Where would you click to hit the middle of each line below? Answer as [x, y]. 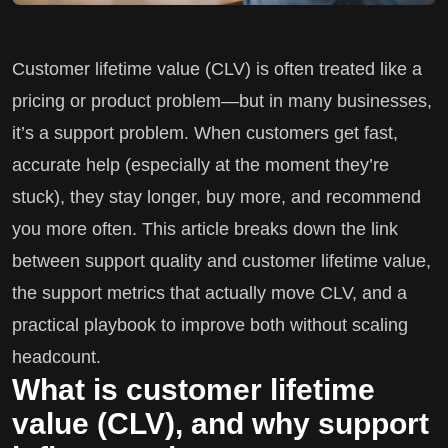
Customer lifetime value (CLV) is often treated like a [217, 68]
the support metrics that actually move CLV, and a [209, 292]
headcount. [56, 356]
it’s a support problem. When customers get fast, [205, 132]
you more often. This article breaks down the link [205, 228]
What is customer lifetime [193, 389]
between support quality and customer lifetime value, [221, 260]
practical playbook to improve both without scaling [210, 324]
